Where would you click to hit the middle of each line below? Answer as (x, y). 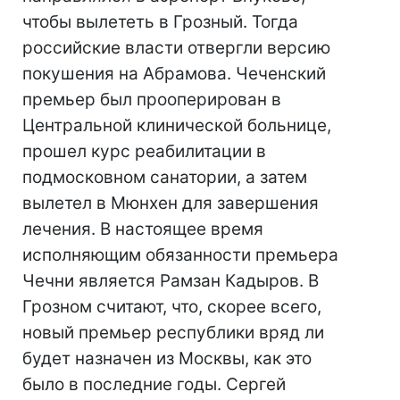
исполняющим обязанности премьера (180, 255)
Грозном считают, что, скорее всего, (172, 307)
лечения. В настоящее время (143, 229)
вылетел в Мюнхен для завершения (171, 203)
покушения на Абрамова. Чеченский (174, 74)
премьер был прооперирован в (152, 100)
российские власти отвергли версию (176, 48)
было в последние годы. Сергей (154, 384)
